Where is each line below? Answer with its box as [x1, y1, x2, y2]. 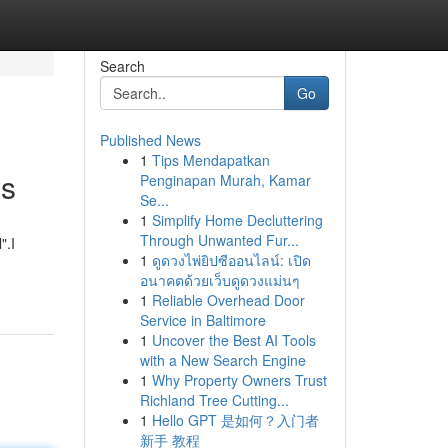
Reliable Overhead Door [151, 290, 305, 310]
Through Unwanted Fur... [139, 230, 299, 250]
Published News [99, 130, 201, 150]
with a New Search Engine [139, 350, 306, 370]
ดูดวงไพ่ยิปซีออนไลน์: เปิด [151, 250, 311, 270]
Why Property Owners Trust [151, 370, 327, 390]
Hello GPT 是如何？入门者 [151, 410, 319, 430]
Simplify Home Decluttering [151, 210, 323, 230]
